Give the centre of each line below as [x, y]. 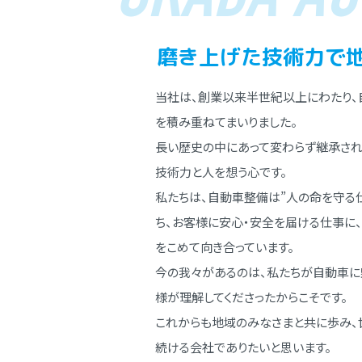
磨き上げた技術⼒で [251, 57]
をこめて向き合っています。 [224, 247]
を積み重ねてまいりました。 [226, 122]
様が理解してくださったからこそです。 [251, 297]
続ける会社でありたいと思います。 [243, 347]
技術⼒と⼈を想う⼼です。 [221, 172]
